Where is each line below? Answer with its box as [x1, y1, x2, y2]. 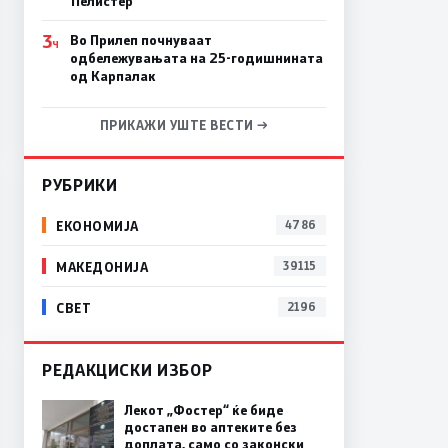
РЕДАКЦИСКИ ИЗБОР [42, 359, 213, 381]
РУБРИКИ [42, 174, 118, 196]
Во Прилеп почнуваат [69, 31, 212, 50]
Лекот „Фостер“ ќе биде [124, 401, 283, 420]
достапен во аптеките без [124, 418, 297, 437]
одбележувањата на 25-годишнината [69, 49, 323, 68]
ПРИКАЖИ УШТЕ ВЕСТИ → [99, 117, 269, 134]
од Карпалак [69, 67, 156, 86]
